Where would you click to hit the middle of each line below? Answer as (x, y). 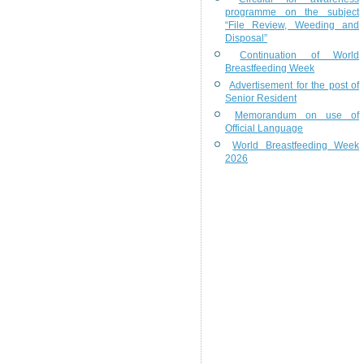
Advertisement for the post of (295, 85)
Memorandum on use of (297, 115)
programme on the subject (292, 12)
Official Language (264, 128)
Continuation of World (300, 55)
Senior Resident (261, 98)
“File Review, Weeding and (292, 25)
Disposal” (246, 38)
